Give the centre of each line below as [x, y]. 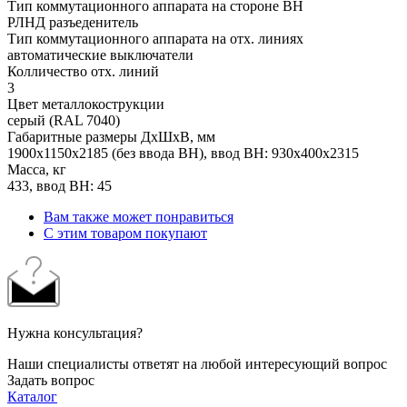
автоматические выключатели [100, 55]
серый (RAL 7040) [64, 120]
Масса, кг [37, 169]
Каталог [32, 396]
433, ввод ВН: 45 [60, 185]
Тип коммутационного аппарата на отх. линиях [155, 38]
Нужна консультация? [75, 333]
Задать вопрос [51, 380]
